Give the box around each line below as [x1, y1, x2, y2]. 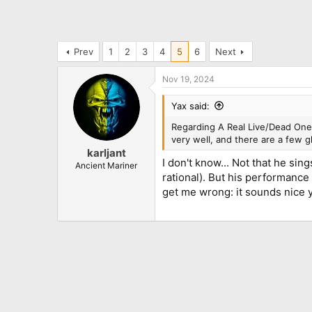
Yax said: [171, 100, 210, 111]
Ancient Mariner [75, 160, 137, 171]
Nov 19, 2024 [162, 73, 214, 84]
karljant [86, 146, 126, 160]
